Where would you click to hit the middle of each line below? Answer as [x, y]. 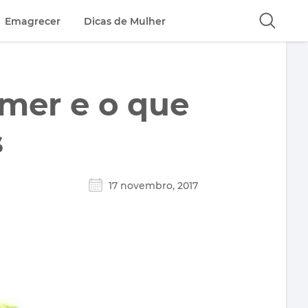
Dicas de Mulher [125, 21]
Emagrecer [33, 21]
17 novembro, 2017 [153, 186]
